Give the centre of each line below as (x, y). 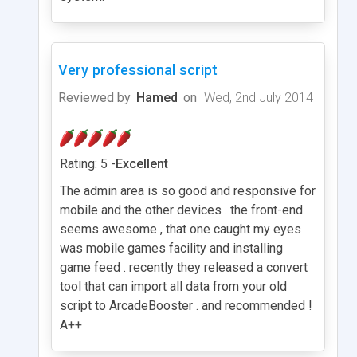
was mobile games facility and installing (171, 248)
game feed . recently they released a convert (184, 267)
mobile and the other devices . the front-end (181, 210)
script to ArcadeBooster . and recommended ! (186, 305)
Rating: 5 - (88, 163)
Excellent (142, 163)
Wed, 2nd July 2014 (257, 97)
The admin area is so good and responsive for (188, 190)
